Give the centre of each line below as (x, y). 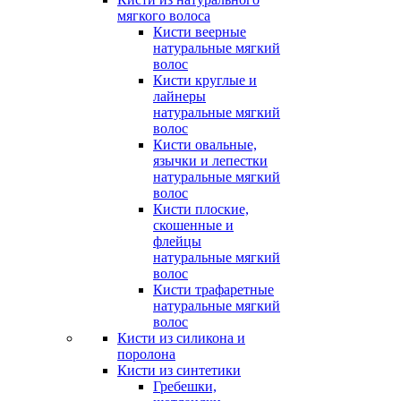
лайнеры (179, 96)
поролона (146, 354)
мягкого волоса (164, 16)
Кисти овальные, (205, 145)
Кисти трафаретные (213, 290)
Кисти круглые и (205, 80)
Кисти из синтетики (179, 370)
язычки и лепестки (210, 161)
